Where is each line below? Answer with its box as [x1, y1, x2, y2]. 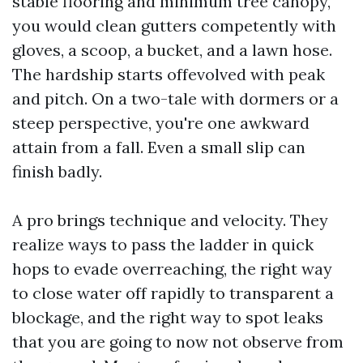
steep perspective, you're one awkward [12, 113, 310, 133]
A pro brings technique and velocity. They [12, 210, 328, 230]
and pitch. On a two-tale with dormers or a [12, 88, 339, 109]
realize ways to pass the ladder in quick [12, 234, 314, 254]
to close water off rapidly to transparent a [12, 283, 334, 303]
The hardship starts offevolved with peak [12, 64, 325, 84]
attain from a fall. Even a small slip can [12, 137, 305, 157]
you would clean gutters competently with [12, 15, 336, 36]
